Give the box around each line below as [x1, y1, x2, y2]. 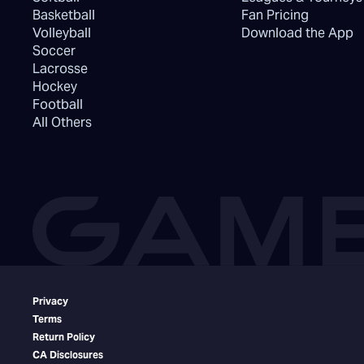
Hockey [32, 78, 77, 96]
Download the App [240, 24, 353, 42]
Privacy [32, 295, 68, 308]
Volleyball [32, 24, 91, 42]
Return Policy [32, 331, 95, 344]
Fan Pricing [240, 6, 309, 24]
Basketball [32, 6, 95, 24]
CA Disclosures [32, 349, 103, 362]
